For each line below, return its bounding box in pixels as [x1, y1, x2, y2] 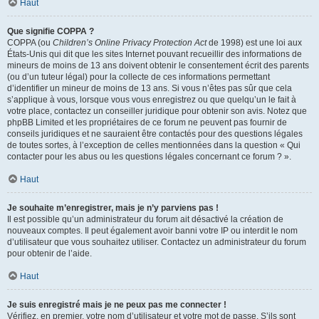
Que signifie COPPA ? [7, 26, 94, 36]
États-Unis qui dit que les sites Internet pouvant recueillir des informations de [7, 49, 302, 59]
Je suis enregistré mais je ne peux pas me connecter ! [7, 300, 226, 310]
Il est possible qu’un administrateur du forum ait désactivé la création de [7, 214, 283, 224]
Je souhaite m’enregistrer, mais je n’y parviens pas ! [7, 203, 219, 213]
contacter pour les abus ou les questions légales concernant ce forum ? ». [7, 152, 291, 162]
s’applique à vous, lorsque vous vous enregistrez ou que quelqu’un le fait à [7, 95, 296, 105]
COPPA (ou [7, 38, 53, 48]
